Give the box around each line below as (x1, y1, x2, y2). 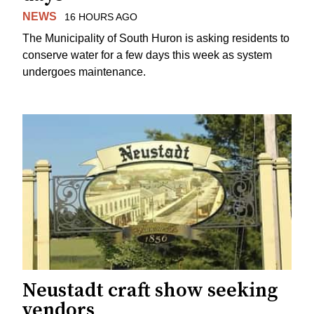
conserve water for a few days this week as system (22, 49, 272, 62)
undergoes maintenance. (22, 66, 146, 78)
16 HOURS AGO (64, 11, 137, 23)
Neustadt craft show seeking (22, 278, 278, 303)
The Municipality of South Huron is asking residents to (22, 32, 289, 45)
